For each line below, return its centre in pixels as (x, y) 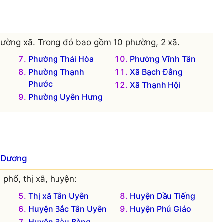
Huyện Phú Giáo (161, 209)
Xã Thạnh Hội (156, 84)
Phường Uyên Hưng (65, 96)
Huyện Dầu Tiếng (163, 196)
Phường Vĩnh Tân (163, 59)
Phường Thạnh (56, 72)
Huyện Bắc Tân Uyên (67, 209)
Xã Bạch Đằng (157, 72)
